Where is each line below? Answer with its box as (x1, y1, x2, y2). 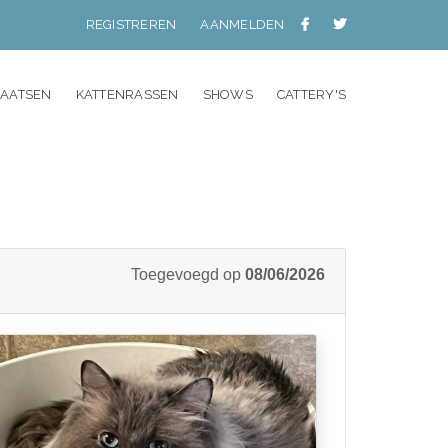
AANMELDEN (200, 17, 285, 32)
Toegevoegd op (131, 266, 245, 283)
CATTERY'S (276, 87, 346, 102)
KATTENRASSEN (75, 87, 179, 102)
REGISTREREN (85, 17, 177, 32)
